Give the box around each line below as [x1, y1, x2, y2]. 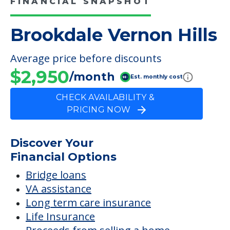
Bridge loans [26, 167, 86, 182]
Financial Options [10, 149, 117, 164]
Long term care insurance [26, 195, 151, 209]
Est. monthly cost [130, 73, 183, 81]
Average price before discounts [10, 51, 162, 65]
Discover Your [10, 136, 93, 150]
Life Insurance [26, 209, 95, 223]
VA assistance [26, 181, 91, 196]
